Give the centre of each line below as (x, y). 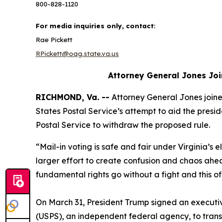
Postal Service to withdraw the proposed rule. (124, 125)
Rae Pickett (54, 40)
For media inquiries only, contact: (97, 26)
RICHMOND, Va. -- (73, 97)
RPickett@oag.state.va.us (77, 54)
